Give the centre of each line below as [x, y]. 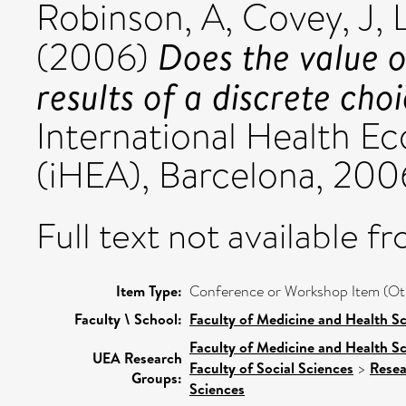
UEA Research [137, 358]
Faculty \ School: [128, 319]
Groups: [157, 378]
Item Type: [149, 291]
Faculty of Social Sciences [271, 368]
